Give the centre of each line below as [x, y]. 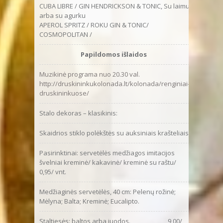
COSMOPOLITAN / [66, 34]
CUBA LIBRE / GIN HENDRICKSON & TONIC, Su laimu [114, 6]
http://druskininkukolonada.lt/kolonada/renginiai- [114, 83]
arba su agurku [62, 15]
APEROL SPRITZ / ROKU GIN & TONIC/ [94, 25]
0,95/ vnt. [53, 171]
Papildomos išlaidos [114, 54]
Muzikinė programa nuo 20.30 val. [90, 74]
